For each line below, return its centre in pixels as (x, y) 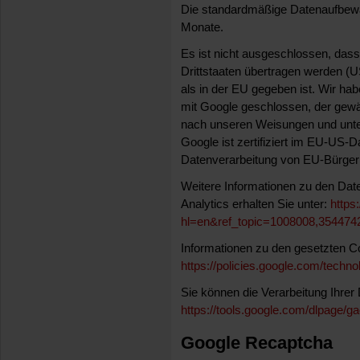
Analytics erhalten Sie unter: (256, 204)
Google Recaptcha (257, 342)
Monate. (202, 27)
